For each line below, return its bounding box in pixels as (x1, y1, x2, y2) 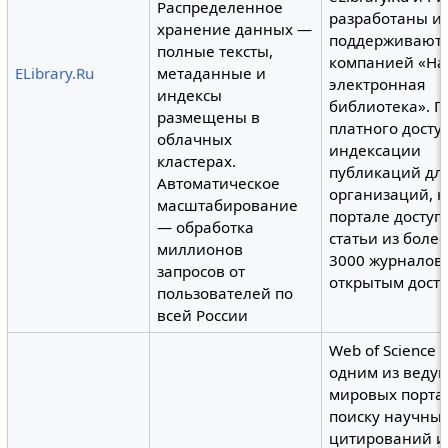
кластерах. (157, 151, 237, 172)
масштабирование (157, 195, 299, 216)
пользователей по (157, 283, 294, 304)
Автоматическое (157, 173, 281, 194)
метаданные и (157, 63, 267, 84)
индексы (157, 85, 223, 106)
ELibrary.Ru (15, 63, 95, 84)
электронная (329, 74, 426, 95)
